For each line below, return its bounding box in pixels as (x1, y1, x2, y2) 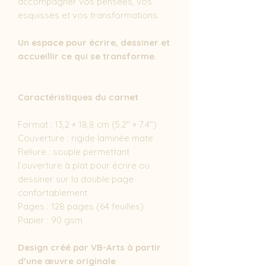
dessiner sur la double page (18, 173, 134, 185)
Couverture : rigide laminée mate (18, 132, 153, 144)
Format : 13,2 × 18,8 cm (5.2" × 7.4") (18, 119, 157, 130)
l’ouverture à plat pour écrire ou (18, 160, 150, 171)
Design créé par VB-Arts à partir (18, 242, 161, 253)
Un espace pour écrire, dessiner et (18, 37, 170, 48)
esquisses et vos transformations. (18, 9, 159, 21)
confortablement (18, 187, 87, 198)
